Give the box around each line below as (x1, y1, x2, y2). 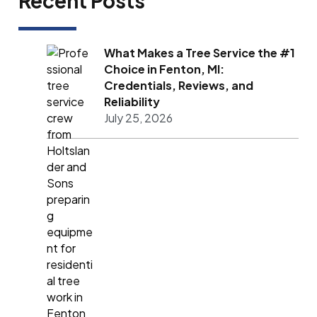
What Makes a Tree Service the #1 (104, 45, 296, 61)
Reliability (104, 94, 161, 110)
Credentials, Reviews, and (104, 78, 254, 93)
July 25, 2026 (104, 110, 173, 126)
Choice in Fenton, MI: (104, 62, 225, 77)
